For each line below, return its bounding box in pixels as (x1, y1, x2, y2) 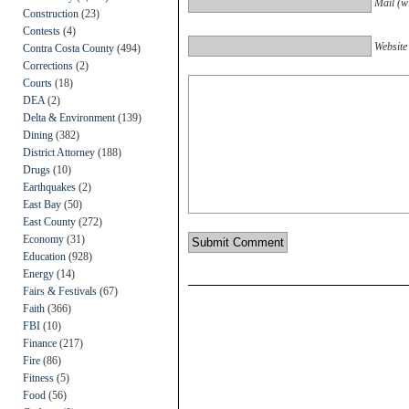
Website (374, 39, 407, 53)
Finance (23, 336, 57, 350)
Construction (23, 6, 79, 20)
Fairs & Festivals (23, 284, 97, 298)
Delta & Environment (23, 110, 115, 124)
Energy (23, 267, 54, 280)
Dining (23, 128, 53, 142)
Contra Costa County (23, 41, 114, 55)
